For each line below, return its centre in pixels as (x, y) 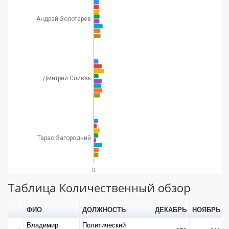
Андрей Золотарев (63, 19)
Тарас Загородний (64, 138)
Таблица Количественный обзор (99, 188)
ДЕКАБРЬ (170, 210)
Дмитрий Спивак (67, 78)
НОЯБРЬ (206, 210)
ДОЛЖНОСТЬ (104, 210)
